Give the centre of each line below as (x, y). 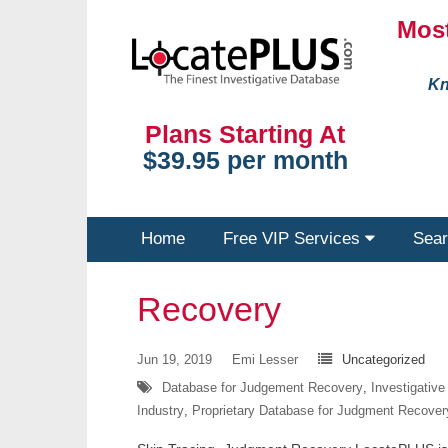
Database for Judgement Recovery (262, 387)
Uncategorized (383, 359)
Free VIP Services (294, 238)
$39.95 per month (245, 160)
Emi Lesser (265, 359)
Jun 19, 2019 (174, 359)
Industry (160, 410)
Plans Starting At (245, 134)
